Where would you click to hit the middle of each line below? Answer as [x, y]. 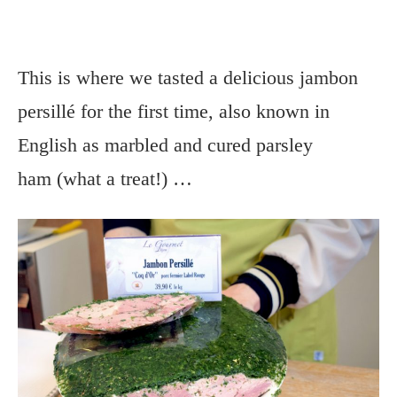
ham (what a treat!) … [105, 178]
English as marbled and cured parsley [165, 144]
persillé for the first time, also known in [174, 111]
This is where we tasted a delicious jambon [188, 77]
